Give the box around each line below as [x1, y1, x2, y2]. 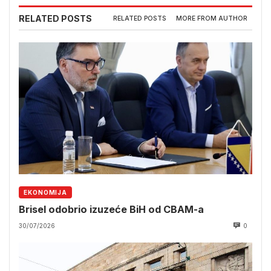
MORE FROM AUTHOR [176, 15, 247, 23]
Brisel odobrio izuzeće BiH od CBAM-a [19, 203, 204, 215]
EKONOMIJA [24, 188, 68, 196]
